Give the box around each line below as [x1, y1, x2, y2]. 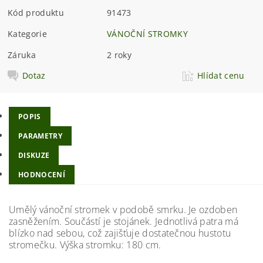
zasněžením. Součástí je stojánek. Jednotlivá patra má [9, 214, 238, 228]
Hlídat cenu [197, 70, 245, 82]
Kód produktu [8, 7, 64, 19]
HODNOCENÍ [18, 169, 65, 180]
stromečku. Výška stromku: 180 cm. [9, 238, 161, 251]
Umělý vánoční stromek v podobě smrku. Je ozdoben [9, 203, 238, 216]
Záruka [8, 49, 36, 61]
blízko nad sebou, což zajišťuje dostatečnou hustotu [9, 226, 231, 240]
